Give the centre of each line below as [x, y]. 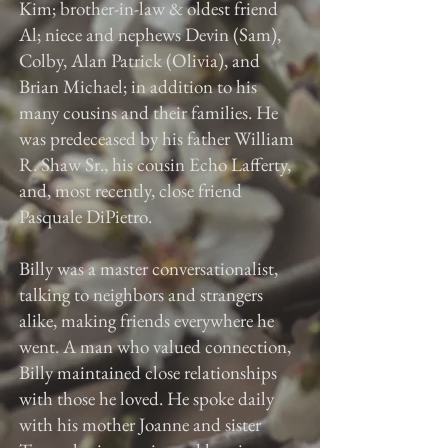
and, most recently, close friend [130, 190]
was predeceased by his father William [156, 138]
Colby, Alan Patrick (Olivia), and [139, 60]
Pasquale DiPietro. [85, 216]
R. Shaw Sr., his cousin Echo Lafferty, [155, 164]
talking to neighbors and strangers [141, 294]
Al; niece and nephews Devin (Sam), [150, 34]
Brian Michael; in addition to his [138, 86]
